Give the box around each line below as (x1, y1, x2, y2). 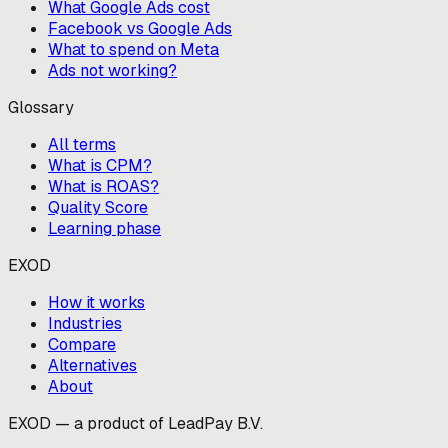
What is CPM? (48, 155, 152, 177)
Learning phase (48, 218, 161, 240)
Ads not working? (48, 60, 177, 82)
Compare (48, 334, 116, 356)
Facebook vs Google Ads (48, 18, 232, 40)
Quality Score (48, 197, 148, 219)
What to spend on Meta (48, 39, 219, 61)
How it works (48, 292, 145, 314)
